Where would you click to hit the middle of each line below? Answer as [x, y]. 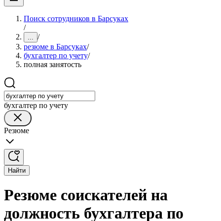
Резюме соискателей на [86, 195]
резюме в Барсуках [55, 47]
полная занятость [53, 64]
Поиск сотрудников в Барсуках [76, 18]
